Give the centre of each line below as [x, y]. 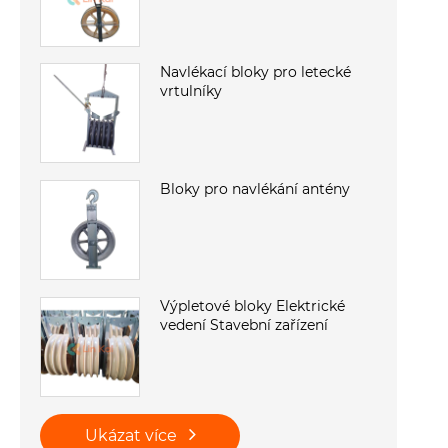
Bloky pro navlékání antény [255, 189]
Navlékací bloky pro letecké [255, 72]
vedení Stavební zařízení [244, 325]
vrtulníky [191, 91]
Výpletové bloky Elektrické [252, 306]
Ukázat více [132, 436]
